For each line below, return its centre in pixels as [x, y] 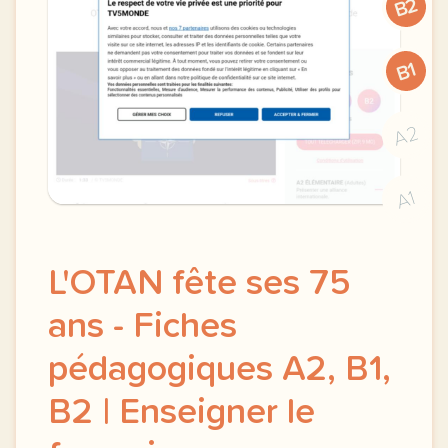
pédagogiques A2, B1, [219, 370]
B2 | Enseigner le [181, 413]
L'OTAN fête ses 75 [199, 284]
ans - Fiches [142, 327]
